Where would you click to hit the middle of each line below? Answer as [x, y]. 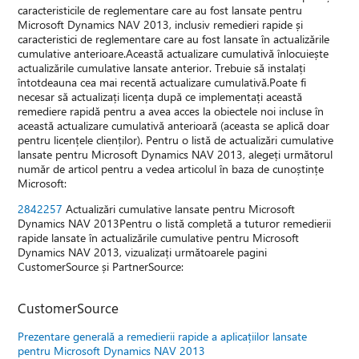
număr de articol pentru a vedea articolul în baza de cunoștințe [171, 168]
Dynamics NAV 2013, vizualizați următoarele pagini [143, 252]
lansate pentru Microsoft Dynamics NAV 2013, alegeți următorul [175, 154]
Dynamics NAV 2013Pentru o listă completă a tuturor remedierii [175, 223]
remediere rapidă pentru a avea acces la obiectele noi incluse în [171, 111]
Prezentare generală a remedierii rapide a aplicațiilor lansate [163, 336]
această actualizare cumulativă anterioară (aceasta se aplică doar [174, 125]
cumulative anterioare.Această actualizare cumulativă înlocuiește [173, 53]
